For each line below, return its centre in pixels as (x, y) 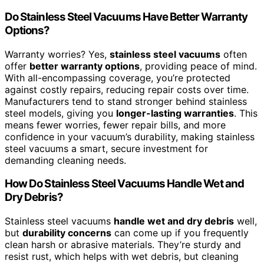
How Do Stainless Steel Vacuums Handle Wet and (124, 184)
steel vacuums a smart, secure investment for (106, 148)
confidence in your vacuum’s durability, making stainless (130, 136)
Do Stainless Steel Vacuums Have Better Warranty (126, 16)
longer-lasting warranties (175, 113)
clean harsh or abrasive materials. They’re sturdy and (123, 245)
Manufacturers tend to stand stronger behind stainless (126, 101)
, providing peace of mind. (198, 66)
